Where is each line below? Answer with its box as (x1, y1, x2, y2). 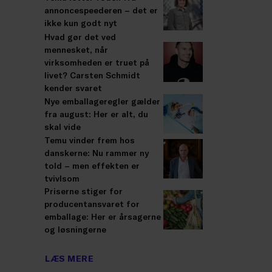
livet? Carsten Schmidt (44, 69, 140, 80)
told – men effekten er (44, 160, 140, 171)
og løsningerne (44, 223, 106, 234)
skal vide (44, 121, 81, 132)
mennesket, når (44, 44, 108, 55)
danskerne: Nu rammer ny (44, 147, 149, 158)
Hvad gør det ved (44, 31, 116, 42)
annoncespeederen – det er (44, 5, 158, 16)
